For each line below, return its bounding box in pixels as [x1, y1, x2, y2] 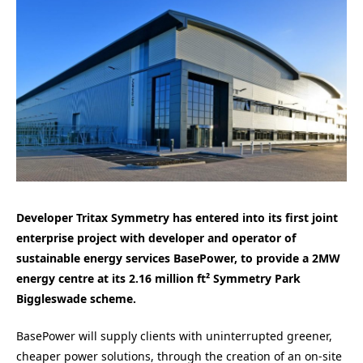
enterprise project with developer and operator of [16, 229, 296, 246]
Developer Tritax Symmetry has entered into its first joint [16, 209, 338, 225]
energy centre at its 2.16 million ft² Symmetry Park [16, 270, 301, 286]
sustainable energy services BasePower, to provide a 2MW [16, 250, 340, 266]
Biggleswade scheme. [16, 290, 136, 306]
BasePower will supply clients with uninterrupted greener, [16, 328, 332, 344]
